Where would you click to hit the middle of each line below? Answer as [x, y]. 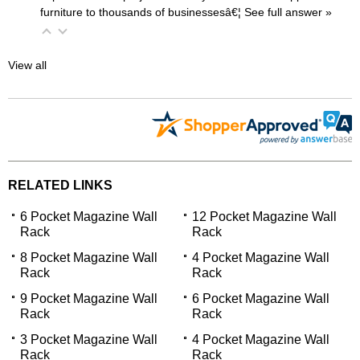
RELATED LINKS [60, 185]
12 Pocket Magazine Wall [264, 216]
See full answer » [288, 12]
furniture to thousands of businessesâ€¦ [142, 12]
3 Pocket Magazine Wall [89, 339]
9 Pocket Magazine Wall [89, 298]
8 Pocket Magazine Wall [89, 257]
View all [27, 65]
